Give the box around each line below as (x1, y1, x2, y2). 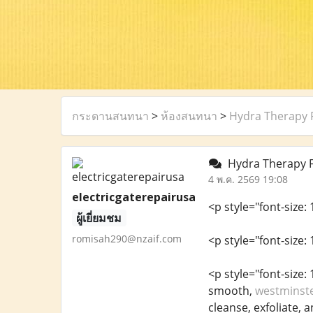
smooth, (208, 283, 255, 298)
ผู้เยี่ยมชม (76, 210, 122, 226)
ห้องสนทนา (161, 108, 217, 124)
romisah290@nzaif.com (72, 232, 182, 245)
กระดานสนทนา (72, 108, 149, 124)
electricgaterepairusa (72, 189, 196, 205)
